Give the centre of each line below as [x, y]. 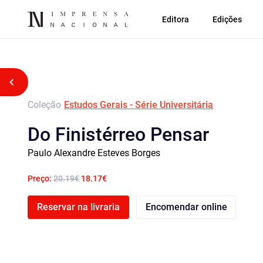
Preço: [41, 178]
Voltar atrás [41, 82]
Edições [227, 19]
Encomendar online [186, 207]
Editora [176, 19]
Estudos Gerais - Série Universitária [139, 105]
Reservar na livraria [78, 207]
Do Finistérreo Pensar [118, 134]
